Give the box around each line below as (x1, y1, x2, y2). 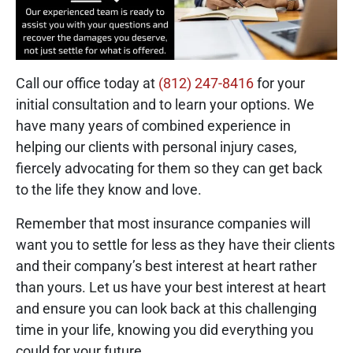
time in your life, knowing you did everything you (16, 321, 314, 338)
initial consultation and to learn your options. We (16, 95, 314, 113)
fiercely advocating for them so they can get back (16, 159, 322, 176)
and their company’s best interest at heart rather (16, 257, 317, 274)
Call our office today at (16, 74, 158, 91)
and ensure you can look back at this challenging (16, 299, 317, 317)
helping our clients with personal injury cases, (16, 138, 297, 155)
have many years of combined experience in (16, 117, 291, 134)
